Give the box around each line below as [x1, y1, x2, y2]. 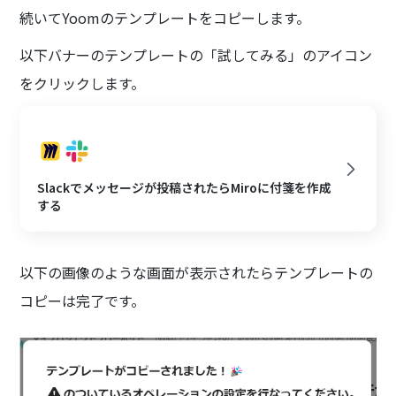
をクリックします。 [19, 72, 146, 95]
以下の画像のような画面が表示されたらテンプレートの [19, 262, 374, 284]
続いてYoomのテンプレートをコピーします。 [19, 7, 311, 29]
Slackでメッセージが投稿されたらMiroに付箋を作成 [37, 179, 332, 197]
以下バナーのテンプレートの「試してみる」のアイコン [19, 44, 373, 66]
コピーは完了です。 [19, 290, 146, 312]
